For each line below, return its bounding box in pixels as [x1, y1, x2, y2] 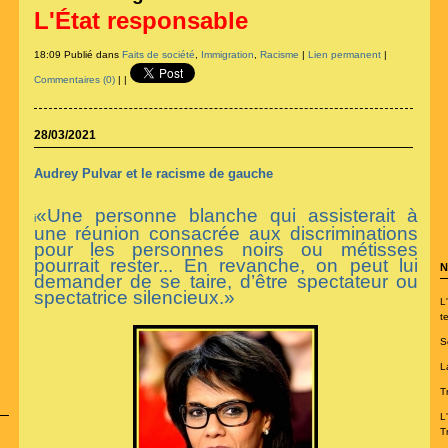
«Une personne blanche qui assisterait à [35, 205, 418, 227]
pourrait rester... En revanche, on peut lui [33, 255, 418, 277]
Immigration [200, 48, 254, 60]
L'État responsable [33, 6, 248, 34]
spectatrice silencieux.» [33, 287, 235, 309]
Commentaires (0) [33, 73, 115, 85]
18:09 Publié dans [33, 48, 122, 60]
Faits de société [121, 48, 195, 60]
